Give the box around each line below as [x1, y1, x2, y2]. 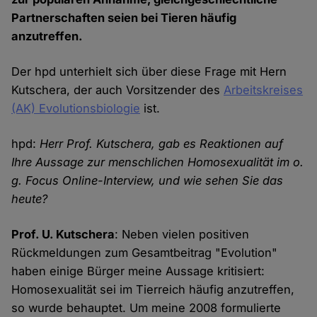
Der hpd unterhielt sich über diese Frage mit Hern [11, 64, 287, 79]
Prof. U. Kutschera [11, 227, 115, 242]
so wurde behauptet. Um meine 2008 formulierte [11, 301, 282, 316]
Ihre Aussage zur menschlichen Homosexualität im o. [11, 155, 304, 170]
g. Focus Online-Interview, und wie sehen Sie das [11, 173, 284, 188]
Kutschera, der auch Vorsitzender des [11, 83, 224, 98]
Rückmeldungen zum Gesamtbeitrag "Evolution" [11, 246, 278, 260]
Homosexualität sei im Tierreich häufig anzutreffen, [11, 282, 295, 297]
